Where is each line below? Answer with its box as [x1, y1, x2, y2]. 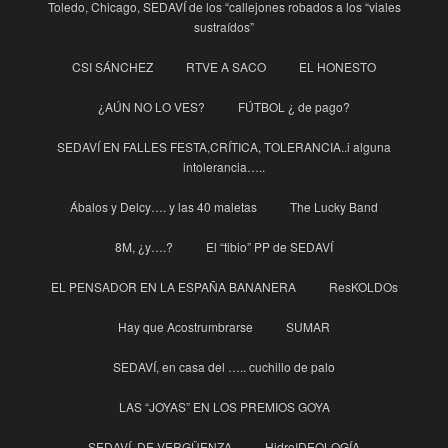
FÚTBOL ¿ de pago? [238, 98, 350, 116]
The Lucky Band [290, 198, 378, 216]
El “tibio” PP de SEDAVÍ [206, 238, 333, 256]
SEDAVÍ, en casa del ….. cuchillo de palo [113, 358, 335, 376]
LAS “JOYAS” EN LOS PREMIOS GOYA [118, 398, 330, 416]
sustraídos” [194, 18, 254, 36]
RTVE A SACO [186, 58, 266, 76]
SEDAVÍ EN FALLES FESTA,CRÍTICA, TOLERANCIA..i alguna [57, 138, 391, 156]
